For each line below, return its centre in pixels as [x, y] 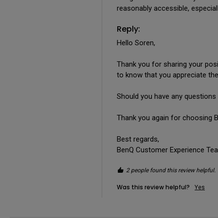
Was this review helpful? [153, 187]
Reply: [128, 29]
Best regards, [138, 139]
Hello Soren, [136, 43]
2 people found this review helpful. [171, 170]
